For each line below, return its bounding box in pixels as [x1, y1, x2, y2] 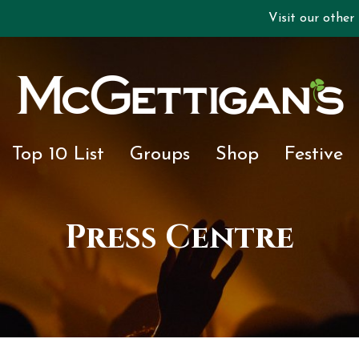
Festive [284, 145, 343, 164]
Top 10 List [11, 145, 104, 164]
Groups [129, 145, 190, 164]
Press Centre [65, 216, 294, 260]
